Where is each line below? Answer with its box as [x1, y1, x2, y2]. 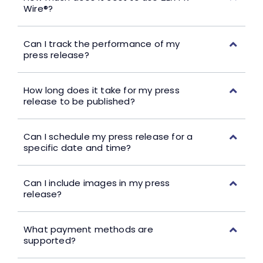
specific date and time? [23, 141, 131, 154]
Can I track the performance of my [23, 38, 180, 50]
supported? [23, 234, 76, 247]
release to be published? [23, 95, 135, 108]
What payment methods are [23, 223, 153, 236]
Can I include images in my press [23, 177, 170, 190]
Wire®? [23, 2, 53, 15]
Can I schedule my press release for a [23, 130, 193, 143]
